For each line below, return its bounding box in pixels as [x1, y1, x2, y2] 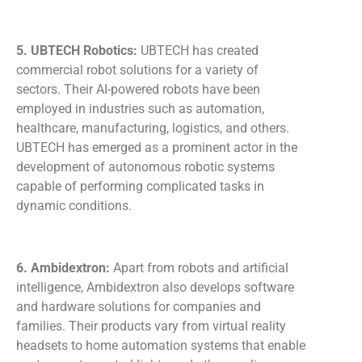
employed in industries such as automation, [16, 101, 264, 117]
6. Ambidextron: [16, 259, 110, 276]
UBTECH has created [141, 43, 259, 59]
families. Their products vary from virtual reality [16, 318, 286, 334]
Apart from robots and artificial [113, 259, 288, 276]
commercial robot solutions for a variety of [16, 62, 259, 78]
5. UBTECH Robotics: [16, 43, 137, 59]
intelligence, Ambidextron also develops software [16, 279, 294, 295]
